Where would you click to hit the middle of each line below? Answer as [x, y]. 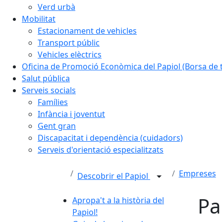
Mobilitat [39, 19]
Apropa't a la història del [118, 200]
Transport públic [69, 42]
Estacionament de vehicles [87, 30]
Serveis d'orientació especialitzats [101, 149]
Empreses [197, 173]
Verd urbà [56, 7]
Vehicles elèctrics [70, 54]
